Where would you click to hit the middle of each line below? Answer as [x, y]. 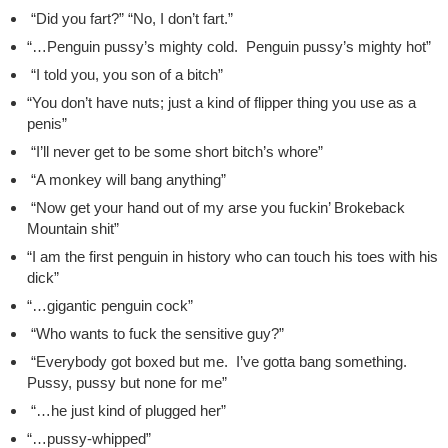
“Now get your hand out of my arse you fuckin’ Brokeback [215, 208]
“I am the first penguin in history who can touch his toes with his [232, 257]
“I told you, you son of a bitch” [124, 75]
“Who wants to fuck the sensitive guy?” [155, 334]
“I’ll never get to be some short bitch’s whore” [174, 152]
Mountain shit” [72, 229]
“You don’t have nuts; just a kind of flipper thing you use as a [221, 103]
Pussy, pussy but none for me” [126, 383]
